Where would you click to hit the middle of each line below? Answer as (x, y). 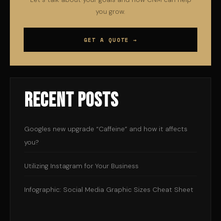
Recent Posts (72, 101)
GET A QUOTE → (110, 40)
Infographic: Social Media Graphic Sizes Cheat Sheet (109, 189)
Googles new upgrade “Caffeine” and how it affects (106, 129)
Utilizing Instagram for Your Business (81, 166)
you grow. (110, 12)
